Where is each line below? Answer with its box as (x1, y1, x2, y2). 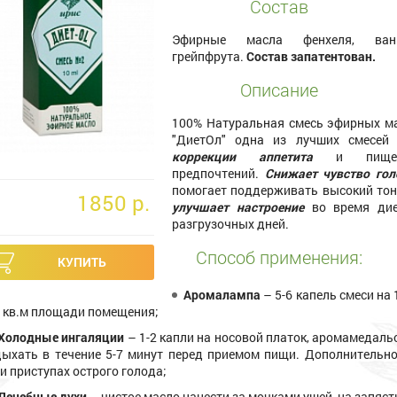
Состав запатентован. (246, 48, 376, 65)
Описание (240, 78, 319, 101)
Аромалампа (183, 286, 264, 303)
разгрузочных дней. (172, 215, 289, 232)
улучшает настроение (172, 198, 312, 215)
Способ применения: (196, 245, 363, 269)
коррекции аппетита (172, 148, 336, 165)
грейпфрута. (172, 48, 246, 65)
